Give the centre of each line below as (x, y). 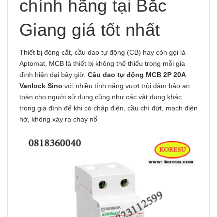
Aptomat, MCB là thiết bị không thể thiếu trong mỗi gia (102, 63)
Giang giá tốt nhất (90, 30)
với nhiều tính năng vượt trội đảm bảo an (126, 86)
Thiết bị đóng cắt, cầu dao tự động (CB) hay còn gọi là (102, 52)
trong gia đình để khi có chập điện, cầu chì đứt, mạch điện (108, 108)
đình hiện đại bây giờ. (54, 75)
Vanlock (32, 86)
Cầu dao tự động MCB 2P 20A (137, 75)
